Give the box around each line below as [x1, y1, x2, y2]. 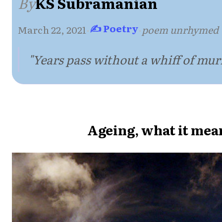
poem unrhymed [142, 22, 219, 37]
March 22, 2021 [18, 22, 86, 37]
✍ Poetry [90, 20, 138, 35]
